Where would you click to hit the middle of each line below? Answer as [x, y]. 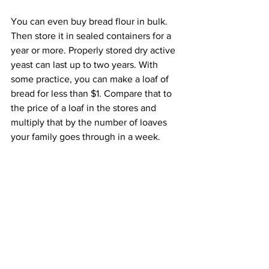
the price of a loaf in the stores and [85, 108]
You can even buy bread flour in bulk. [90, 22]
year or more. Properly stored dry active [94, 50]
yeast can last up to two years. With [86, 65]
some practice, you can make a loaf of [91, 79]
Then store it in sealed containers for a [92, 36]
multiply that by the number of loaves [90, 122]
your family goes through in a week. [86, 137]
